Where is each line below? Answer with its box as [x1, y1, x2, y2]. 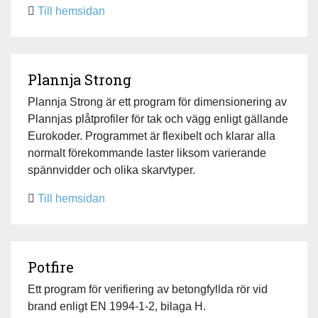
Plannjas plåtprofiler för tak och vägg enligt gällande [28, 112, 288, 125]
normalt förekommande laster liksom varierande [28, 146, 266, 159]
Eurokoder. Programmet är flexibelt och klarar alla [28, 129, 275, 142]
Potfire [28, 257, 74, 276]
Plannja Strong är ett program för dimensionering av [28, 95, 287, 108]
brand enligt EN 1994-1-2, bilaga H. [28, 300, 206, 312]
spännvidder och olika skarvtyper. [28, 163, 195, 176]
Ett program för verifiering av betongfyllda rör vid [28, 283, 268, 295]
